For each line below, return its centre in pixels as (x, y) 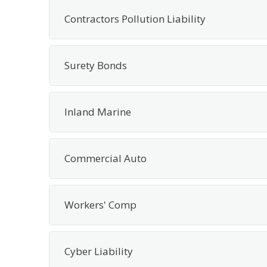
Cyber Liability (99, 251)
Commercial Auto (105, 158)
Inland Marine (98, 112)
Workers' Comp (100, 205)
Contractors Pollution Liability (135, 19)
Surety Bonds (96, 65)
